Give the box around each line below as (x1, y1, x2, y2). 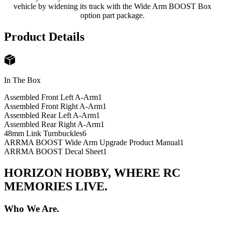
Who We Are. (4, 203, 59, 214)
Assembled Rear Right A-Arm (4, 120, 100, 129)
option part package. (80, 11, 145, 20)
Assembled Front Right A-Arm (4, 101, 102, 110)
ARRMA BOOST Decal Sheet (4, 147, 103, 156)
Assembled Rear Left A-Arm (4, 110, 96, 120)
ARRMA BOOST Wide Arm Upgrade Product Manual (4, 138, 180, 147)
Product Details (4, 30, 84, 44)
